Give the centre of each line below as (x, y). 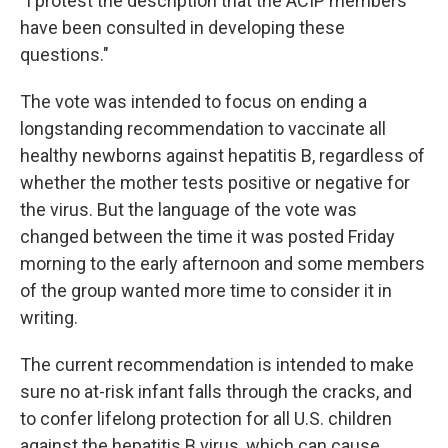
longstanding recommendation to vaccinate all (203, 128)
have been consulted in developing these (182, 27)
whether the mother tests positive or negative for (215, 182)
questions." (64, 54)
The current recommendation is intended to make (217, 364)
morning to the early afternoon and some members (222, 263)
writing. (49, 317)
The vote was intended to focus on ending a (193, 101)
